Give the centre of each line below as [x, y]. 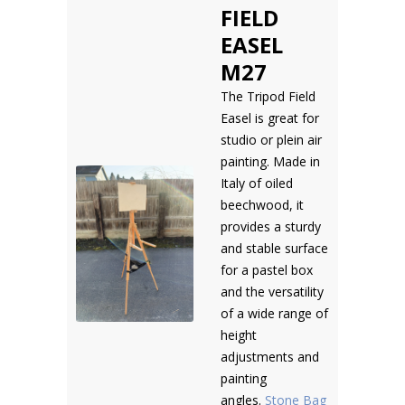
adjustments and [270, 357]
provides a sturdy [271, 226]
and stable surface [274, 248]
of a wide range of [274, 313]
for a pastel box [267, 270]
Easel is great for [270, 118]
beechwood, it [262, 205]
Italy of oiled [257, 183]
